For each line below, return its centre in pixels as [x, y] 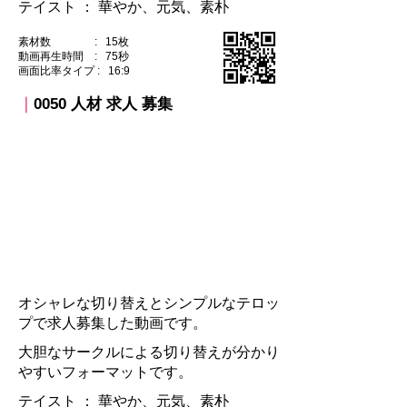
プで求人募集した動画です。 [113, 323]
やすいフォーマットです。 [105, 372]
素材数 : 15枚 [74, 42]
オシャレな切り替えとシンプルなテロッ [149, 303]
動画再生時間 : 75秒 [74, 56]
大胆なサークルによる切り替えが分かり [149, 352]
